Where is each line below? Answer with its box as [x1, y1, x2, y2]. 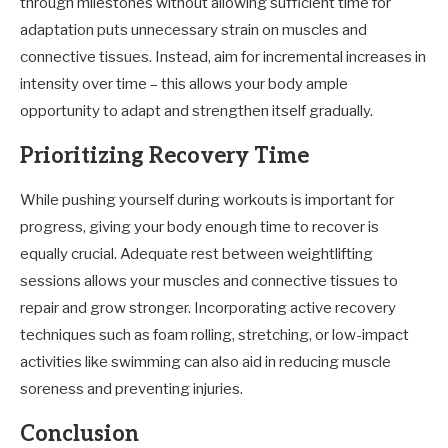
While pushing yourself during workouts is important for [20, 191, 394, 209]
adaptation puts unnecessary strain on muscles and [20, 21, 367, 39]
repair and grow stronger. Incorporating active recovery [20, 299, 396, 317]
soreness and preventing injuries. [20, 380, 243, 398]
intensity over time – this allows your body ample [20, 75, 348, 93]
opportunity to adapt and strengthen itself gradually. [20, 102, 373, 120]
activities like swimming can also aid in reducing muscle [20, 353, 391, 371]
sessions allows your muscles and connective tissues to [20, 272, 398, 290]
